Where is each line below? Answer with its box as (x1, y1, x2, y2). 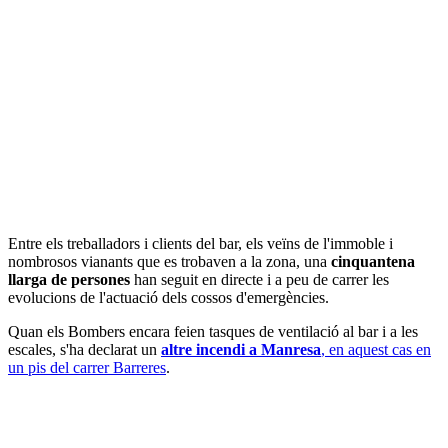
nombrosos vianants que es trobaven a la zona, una (8, 252, 331, 270)
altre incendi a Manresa (161, 340, 321, 358)
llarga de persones (8, 270, 130, 288)
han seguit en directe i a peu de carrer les (130, 270, 389, 288)
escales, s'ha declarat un (8, 340, 161, 358)
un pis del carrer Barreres (8, 358, 166, 376)
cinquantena (331, 252, 415, 270)
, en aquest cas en (321, 340, 431, 358)
